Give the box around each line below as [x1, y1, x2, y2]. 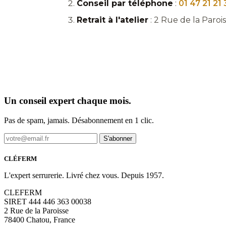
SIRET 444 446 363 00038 [4, 197, 91, 206]
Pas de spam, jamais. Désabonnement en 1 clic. [4, 116, 154, 125]
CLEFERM [4, 188, 42, 197]
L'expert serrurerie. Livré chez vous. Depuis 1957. [4, 171, 164, 180]
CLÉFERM [4, 154, 37, 162]
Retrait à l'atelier [77, 15, 148, 25]
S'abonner [103, 134, 132, 142]
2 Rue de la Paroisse [4, 206, 69, 215]
